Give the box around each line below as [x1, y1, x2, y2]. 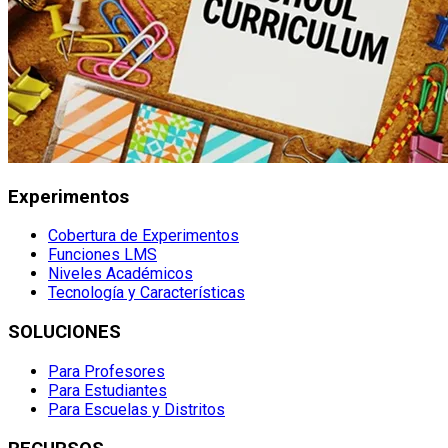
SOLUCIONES [8, 321, 121, 344]
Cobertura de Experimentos [48, 226, 239, 246]
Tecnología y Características [48, 283, 245, 303]
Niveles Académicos [48, 264, 193, 284]
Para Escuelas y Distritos [48, 399, 225, 419]
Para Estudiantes [48, 380, 167, 400]
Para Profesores [48, 361, 165, 381]
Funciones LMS [48, 245, 157, 265]
